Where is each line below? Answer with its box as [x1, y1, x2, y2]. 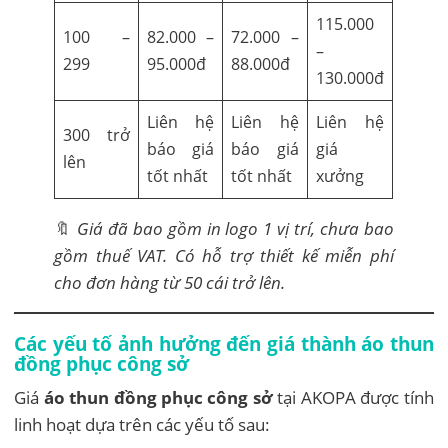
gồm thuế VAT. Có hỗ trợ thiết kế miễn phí [54, 244, 394, 268]
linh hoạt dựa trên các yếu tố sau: [14, 413, 271, 437]
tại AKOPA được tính [272, 386, 434, 410]
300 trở [63, 124, 131, 147]
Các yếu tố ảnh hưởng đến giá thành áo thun [14, 331, 434, 357]
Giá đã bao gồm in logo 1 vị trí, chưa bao [77, 217, 394, 241]
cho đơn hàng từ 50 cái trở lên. [54, 271, 286, 295]
